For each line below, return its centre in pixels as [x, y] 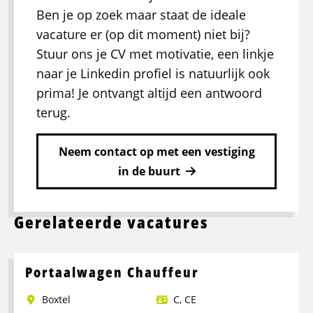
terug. [53, 113]
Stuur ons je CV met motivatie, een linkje [155, 54]
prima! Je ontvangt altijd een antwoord [149, 93]
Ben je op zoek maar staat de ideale [141, 15]
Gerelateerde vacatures [111, 222]
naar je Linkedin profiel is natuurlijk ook [153, 74]
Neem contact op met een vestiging [156, 152]
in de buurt [149, 172]
